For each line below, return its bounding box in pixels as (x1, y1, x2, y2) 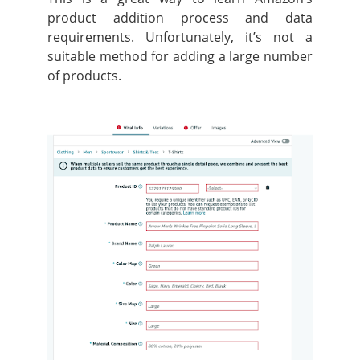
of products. (47, 66, 121, 84)
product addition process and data (47, 8, 313, 27)
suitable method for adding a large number (47, 47, 313, 65)
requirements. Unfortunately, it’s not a (47, 27, 313, 46)
